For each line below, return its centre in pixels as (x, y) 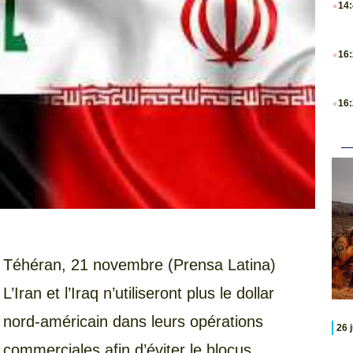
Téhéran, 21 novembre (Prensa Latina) (139, 265)
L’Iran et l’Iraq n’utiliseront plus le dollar (139, 294)
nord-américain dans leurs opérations (133, 322)
